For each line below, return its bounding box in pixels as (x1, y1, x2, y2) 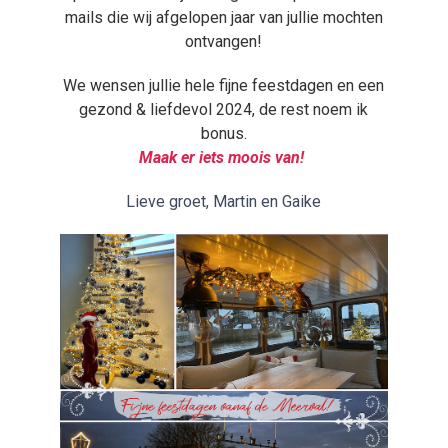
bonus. (200, 124, 247, 143)
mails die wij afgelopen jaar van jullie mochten (64, 8, 383, 27)
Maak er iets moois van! (139, 148, 309, 167)
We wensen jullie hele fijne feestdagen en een (63, 76, 385, 95)
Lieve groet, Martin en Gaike (126, 192, 322, 211)
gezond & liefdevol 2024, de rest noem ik (79, 100, 369, 119)
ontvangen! (185, 32, 263, 51)
